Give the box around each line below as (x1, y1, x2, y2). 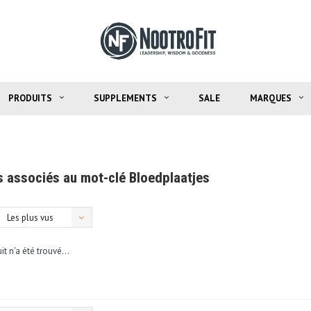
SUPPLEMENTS (93, 92, 157, 104)
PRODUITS (8, 92, 52, 104)
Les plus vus (6, 211, 53, 224)
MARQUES (249, 92, 292, 104)
